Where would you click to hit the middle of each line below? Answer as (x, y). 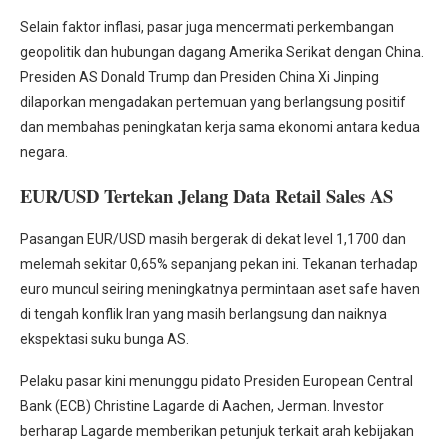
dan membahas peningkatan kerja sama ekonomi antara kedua (220, 127)
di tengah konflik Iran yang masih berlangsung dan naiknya (203, 314)
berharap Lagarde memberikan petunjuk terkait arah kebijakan (217, 431)
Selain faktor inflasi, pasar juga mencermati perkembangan (207, 27)
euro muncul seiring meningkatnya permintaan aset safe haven (220, 289)
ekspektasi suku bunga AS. (104, 339)
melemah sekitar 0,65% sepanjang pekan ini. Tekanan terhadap (219, 264)
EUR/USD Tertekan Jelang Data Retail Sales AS (206, 196)
